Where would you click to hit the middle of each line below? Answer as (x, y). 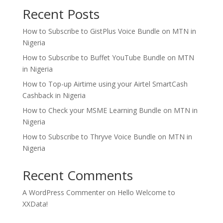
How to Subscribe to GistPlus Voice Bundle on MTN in (109, 31)
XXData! (35, 204)
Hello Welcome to (146, 193)
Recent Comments (77, 175)
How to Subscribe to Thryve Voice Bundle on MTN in (107, 137)
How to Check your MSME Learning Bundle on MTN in (110, 111)
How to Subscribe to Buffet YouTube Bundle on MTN (108, 58)
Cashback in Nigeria (54, 96)
